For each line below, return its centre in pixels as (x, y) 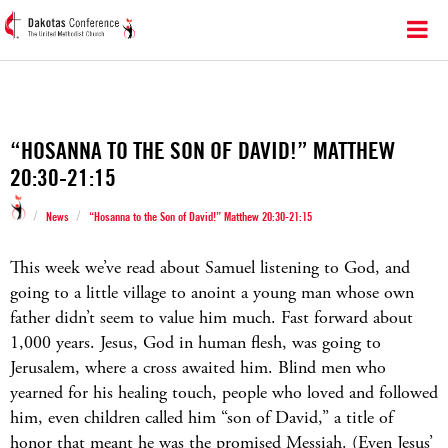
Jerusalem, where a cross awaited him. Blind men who (198, 367)
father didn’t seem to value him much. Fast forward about (211, 317)
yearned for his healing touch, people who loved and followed (224, 392)
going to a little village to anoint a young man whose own (212, 292)
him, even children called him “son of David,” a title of (201, 417)
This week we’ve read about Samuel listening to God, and (210, 267)
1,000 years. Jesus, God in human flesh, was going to (195, 342)
